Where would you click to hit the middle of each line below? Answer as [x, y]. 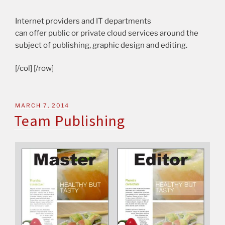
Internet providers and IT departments [83, 21]
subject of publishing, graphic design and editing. [101, 45]
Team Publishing [70, 121]
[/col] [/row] [34, 68]
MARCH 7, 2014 [42, 105]
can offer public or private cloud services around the [107, 33]
